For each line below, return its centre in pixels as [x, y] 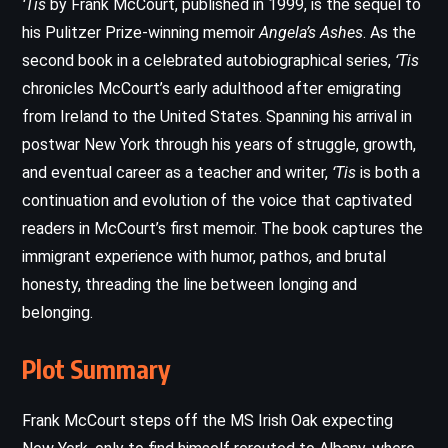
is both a [388, 172]
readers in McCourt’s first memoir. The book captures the [222, 228]
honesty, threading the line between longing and [189, 284]
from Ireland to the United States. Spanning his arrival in [217, 116]
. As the [389, 32]
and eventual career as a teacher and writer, [177, 172]
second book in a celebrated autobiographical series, [208, 60]
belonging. [57, 312]
